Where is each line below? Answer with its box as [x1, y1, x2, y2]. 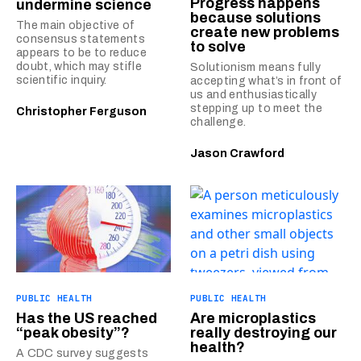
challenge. [190, 115, 247, 128]
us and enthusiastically [190, 88, 317, 101]
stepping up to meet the [190, 102, 323, 114]
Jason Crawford [190, 147, 284, 160]
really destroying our [190, 324, 337, 341]
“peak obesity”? [16, 324, 130, 341]
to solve [190, 38, 246, 55]
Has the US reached [16, 309, 157, 326]
